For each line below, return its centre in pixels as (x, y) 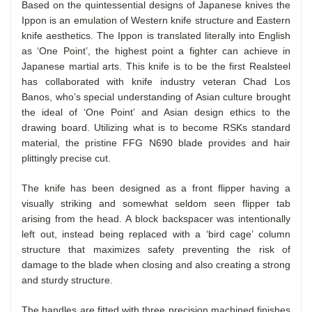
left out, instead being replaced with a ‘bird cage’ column (156, 234)
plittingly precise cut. (66, 158)
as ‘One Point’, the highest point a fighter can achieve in (156, 50)
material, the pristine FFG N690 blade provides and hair (156, 142)
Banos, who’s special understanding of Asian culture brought (156, 96)
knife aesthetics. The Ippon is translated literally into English (156, 35)
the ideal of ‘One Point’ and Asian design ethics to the (156, 112)
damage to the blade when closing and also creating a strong (156, 264)
